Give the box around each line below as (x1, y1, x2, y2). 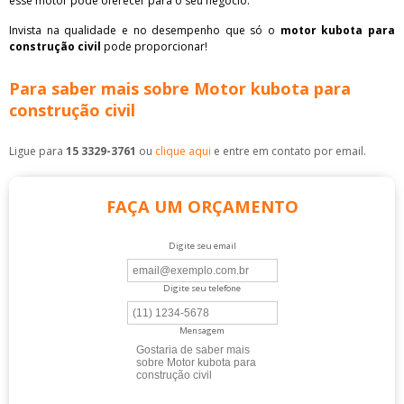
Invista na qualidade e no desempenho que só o (9, 22, 280, 38)
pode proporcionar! (101, 38, 207, 54)
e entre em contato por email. (211, 142, 366, 159)
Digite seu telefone (163, 281, 241, 294)
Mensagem (179, 324, 225, 336)
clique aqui (155, 142, 211, 159)
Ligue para (9, 142, 66, 159)
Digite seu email (168, 239, 236, 252)
